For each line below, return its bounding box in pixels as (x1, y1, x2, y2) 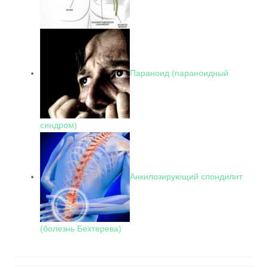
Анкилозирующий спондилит (130, 171, 242, 181)
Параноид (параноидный (130, 68, 229, 78)
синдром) (40, 120, 77, 130)
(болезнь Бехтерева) (40, 224, 121, 233)
